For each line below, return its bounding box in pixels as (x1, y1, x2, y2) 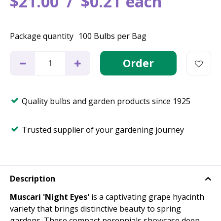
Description (10, 173, 55, 184)
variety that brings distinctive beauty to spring (10, 203, 181, 215)
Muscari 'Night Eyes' (10, 191, 89, 203)
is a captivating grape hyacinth (89, 191, 204, 203)
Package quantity (10, 31, 74, 41)
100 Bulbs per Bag (78, 31, 147, 41)
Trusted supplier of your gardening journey (22, 124, 184, 135)
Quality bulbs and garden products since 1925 (22, 96, 190, 107)
